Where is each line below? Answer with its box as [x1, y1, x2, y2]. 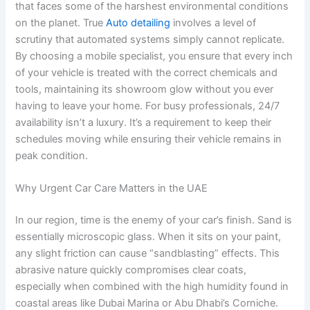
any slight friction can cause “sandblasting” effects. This [15, 246, 280, 259]
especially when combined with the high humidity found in [15, 280, 289, 293]
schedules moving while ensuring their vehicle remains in [15, 132, 282, 145]
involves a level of [170, 16, 257, 29]
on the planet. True [15, 16, 107, 29]
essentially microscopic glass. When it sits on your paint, [15, 230, 282, 243]
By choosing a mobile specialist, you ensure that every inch [15, 49, 293, 62]
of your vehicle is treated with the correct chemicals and [15, 66, 278, 79]
